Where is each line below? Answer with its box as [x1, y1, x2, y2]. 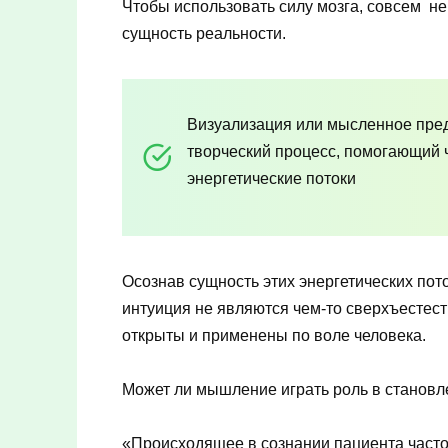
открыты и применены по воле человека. [122, 326, 426, 344]
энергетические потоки [187, 169, 356, 187]
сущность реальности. [122, 24, 286, 42]
